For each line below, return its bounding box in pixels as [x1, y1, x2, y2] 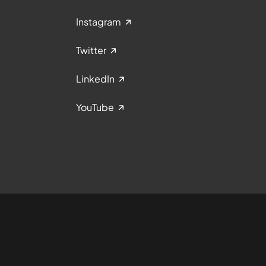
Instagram [76, 15, 121, 28]
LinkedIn [76, 72, 115, 85]
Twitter [76, 44, 106, 57]
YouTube [76, 101, 114, 114]
